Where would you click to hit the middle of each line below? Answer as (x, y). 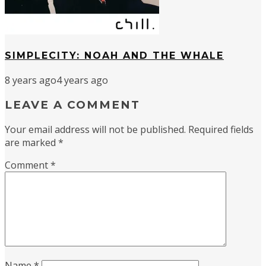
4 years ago (82, 80)
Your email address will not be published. (95, 129)
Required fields (221, 129)
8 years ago (31, 80)
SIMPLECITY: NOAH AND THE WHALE (114, 56)
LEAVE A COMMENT (72, 105)
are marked (31, 142)
